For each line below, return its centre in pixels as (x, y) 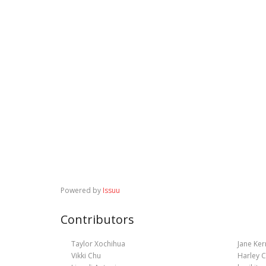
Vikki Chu (86, 256)
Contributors (97, 219)
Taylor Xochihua (98, 244)
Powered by (82, 190)
